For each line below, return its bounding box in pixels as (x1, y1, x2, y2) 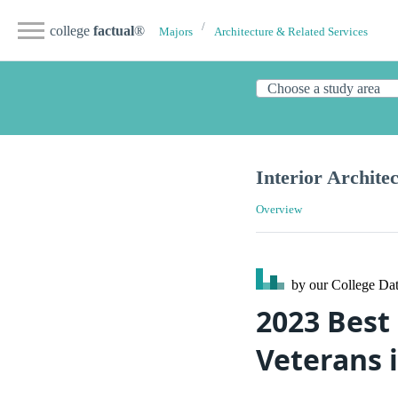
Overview (256, 203, 302, 217)
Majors (159, 26, 193, 38)
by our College (288, 277, 378, 293)
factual (93, 23, 134, 38)
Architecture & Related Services (214, 26, 368, 38)
